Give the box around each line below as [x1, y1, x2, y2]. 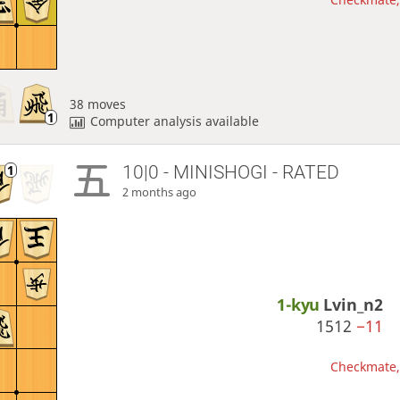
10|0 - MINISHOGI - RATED [122, 161, 340, 183]
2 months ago [122, 184, 197, 200]
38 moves [69, 95, 126, 112]
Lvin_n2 [323, 294, 384, 316]
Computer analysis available [90, 112, 260, 129]
